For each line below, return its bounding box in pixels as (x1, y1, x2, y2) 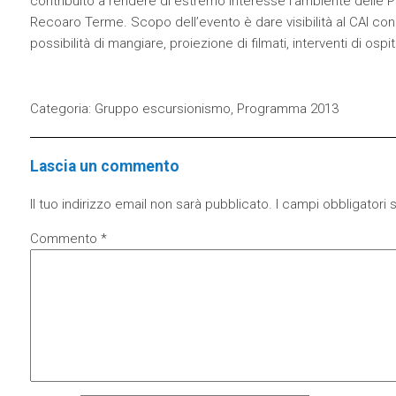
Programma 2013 (236, 101, 339, 117)
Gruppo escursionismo (94, 101, 231, 117)
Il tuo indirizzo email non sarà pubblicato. (29, 196, 272, 213)
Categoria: (29, 101, 95, 117)
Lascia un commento (29, 156, 179, 175)
